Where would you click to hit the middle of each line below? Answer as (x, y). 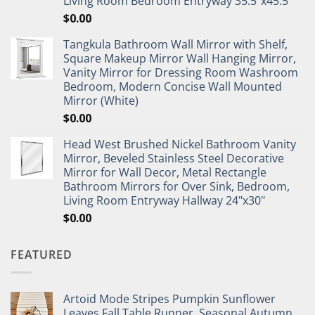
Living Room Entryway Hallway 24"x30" (164, 201)
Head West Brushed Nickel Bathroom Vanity (180, 144)
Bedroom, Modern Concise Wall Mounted (173, 87)
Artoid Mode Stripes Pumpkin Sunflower (169, 298)
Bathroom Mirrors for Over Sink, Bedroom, (176, 187)
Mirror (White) (101, 101)
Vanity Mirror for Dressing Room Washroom (181, 73)
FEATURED (41, 255)
